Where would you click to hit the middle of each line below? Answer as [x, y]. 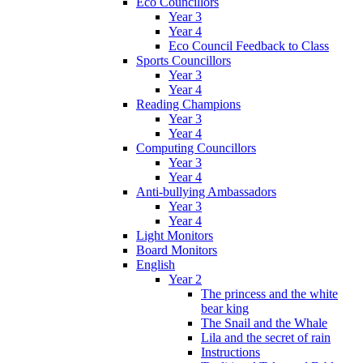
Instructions [231, 352]
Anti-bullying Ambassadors [206, 192]
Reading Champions [188, 105]
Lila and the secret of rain [266, 338]
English [156, 265]
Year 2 [185, 280]
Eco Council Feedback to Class [249, 46]
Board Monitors [177, 250]
